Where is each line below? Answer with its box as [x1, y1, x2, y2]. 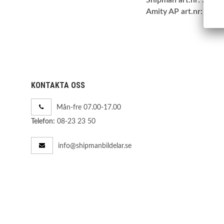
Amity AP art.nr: [146, 7, 202, 15]
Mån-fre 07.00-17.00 [56, 104, 121, 111]
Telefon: [31, 118, 55, 125]
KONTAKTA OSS [31, 80, 85, 90]
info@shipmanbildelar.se [58, 142, 131, 150]
